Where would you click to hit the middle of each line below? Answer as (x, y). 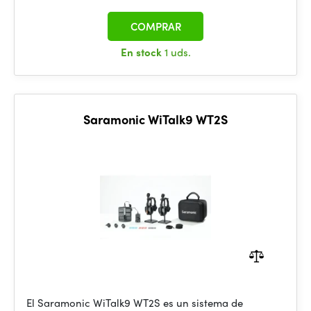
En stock (142, 52)
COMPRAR (155, 26)
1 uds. (177, 52)
